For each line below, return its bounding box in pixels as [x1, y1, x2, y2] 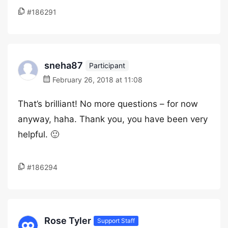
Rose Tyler [44, 215, 91, 226]
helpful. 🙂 [18, 129, 59, 139]
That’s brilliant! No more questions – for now [18, 99, 198, 109]
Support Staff [97, 216, 135, 224]
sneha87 [44, 60, 83, 71]
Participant [89, 61, 125, 70]
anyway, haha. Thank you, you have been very [18, 114, 208, 124]
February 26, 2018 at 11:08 [50, 75, 142, 84]
